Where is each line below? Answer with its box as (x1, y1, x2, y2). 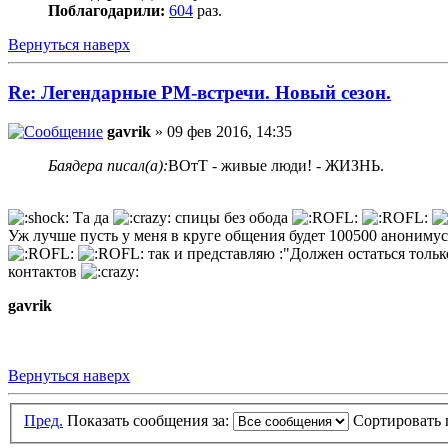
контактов (8, 262, 81, 280)
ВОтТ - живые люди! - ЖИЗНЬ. (168, 156, 384, 174)
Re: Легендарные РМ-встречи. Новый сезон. (8, 82, 391, 104)
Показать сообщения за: (67, 411, 233, 429)
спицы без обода (171, 208, 292, 226)
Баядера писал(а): (48, 156, 168, 174)
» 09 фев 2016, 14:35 (151, 122, 292, 140)
